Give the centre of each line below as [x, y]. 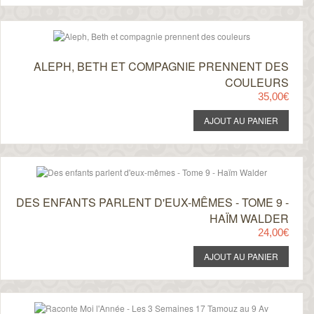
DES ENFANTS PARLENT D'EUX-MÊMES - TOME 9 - [152, 202]
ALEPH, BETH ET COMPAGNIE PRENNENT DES [161, 66]
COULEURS [257, 82]
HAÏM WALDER [249, 218]
